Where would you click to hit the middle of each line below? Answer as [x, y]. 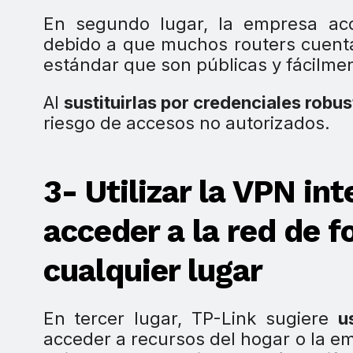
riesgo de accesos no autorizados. [186, 123]
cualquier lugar [152, 271]
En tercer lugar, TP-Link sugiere [191, 319]
